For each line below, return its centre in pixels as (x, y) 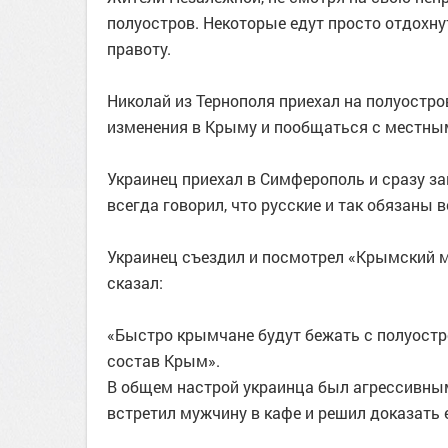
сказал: (135, 282)
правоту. (139, 48)
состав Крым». (163, 360)
